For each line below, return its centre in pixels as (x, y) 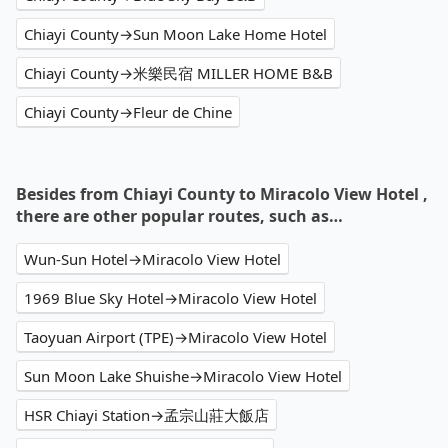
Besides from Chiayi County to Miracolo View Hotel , (222, 194)
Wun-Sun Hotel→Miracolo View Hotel (152, 259)
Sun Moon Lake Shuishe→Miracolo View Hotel (183, 376)
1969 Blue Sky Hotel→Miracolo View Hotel (170, 298)
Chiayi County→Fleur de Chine (128, 112)
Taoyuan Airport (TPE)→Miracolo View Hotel (175, 337)
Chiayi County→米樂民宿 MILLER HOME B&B (178, 73)
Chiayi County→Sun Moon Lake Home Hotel (175, 34)
